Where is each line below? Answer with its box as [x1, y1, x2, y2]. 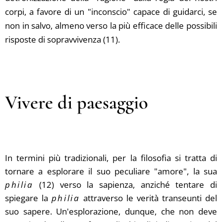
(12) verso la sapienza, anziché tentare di [33, 179, 217, 190]
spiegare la [5, 192, 52, 204]
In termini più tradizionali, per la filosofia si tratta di [5, 152, 217, 164]
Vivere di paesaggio [5, 91, 148, 114]
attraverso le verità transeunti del [80, 192, 218, 204]
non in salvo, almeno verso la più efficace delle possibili [5, 20, 217, 31]
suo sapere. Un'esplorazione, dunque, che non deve [5, 206, 217, 217]
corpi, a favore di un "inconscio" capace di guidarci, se [5, 6, 217, 17]
